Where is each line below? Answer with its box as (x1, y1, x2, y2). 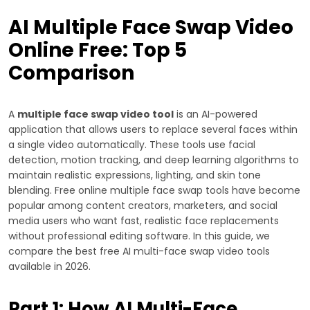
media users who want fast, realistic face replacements (8, 213, 279, 228)
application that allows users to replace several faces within (8, 122, 298, 136)
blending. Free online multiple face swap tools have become (8, 183, 300, 197)
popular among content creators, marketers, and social (8, 198, 277, 212)
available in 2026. (8, 259, 91, 273)
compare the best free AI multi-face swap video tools (8, 244, 270, 258)
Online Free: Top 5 (8, 36, 187, 64)
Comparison (8, 59, 134, 86)
